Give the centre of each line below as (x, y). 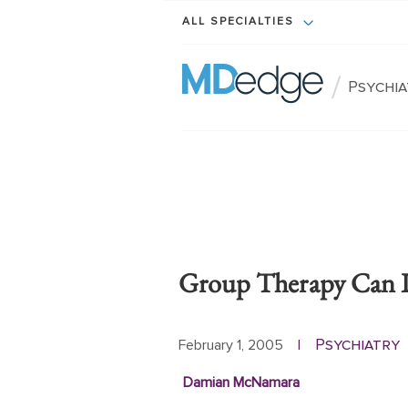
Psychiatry (357, 345)
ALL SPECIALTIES (240, 22)
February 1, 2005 (231, 345)
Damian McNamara (241, 382)
